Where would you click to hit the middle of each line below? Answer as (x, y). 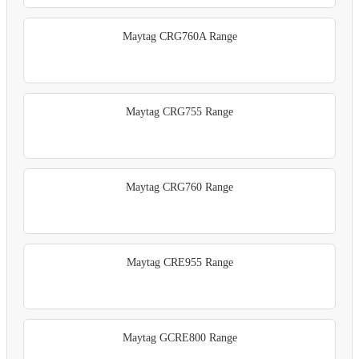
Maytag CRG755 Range (179, 111)
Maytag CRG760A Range (179, 36)
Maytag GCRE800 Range (179, 337)
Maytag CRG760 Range (179, 187)
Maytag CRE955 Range (179, 262)
